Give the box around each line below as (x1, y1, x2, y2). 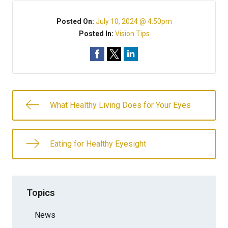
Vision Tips (115, 30, 150, 38)
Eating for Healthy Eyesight (50, 139, 146, 149)
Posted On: (56, 17, 96, 25)
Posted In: (78, 30, 115, 38)
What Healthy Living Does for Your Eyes (50, 100, 191, 110)
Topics (26, 187, 55, 198)
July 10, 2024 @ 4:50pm (95, 17, 172, 25)
